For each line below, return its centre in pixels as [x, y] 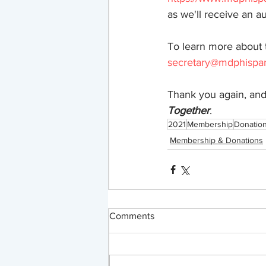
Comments [132, 216]
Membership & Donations [216, 140]
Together [189, 110]
